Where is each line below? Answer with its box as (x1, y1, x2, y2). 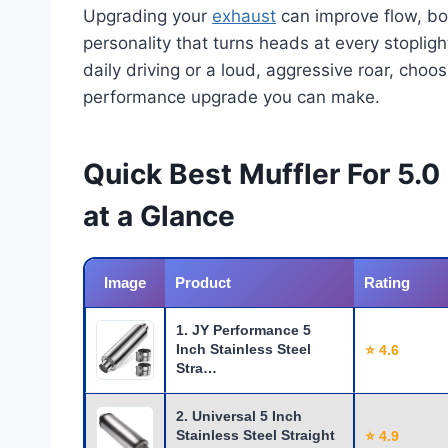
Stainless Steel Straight (176, 427, 335, 444)
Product (175, 274, 231, 292)
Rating (364, 274, 410, 292)
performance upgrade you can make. (83, 87, 380, 108)
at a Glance (83, 199, 235, 234)
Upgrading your (83, 6, 212, 27)
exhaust (212, 6, 276, 27)
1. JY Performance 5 (176, 322, 311, 339)
